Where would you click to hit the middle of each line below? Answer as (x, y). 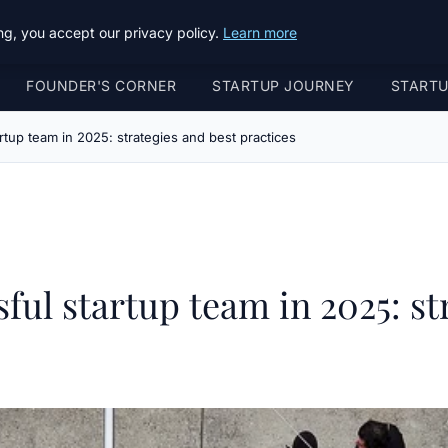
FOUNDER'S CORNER (101, 85)
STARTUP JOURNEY (283, 85)
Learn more (260, 32)
